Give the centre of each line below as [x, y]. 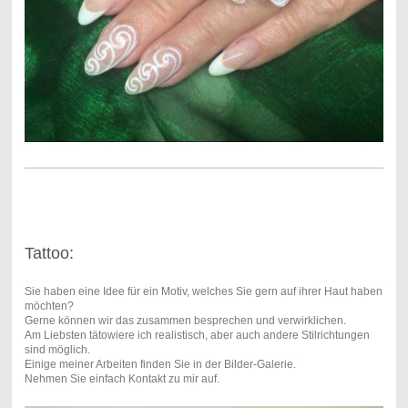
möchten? [49, 306]
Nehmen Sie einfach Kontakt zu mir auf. [122, 379]
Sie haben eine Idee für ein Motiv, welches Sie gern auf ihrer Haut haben [203, 292]
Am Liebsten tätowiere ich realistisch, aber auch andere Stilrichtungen [197, 336]
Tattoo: [49, 254]
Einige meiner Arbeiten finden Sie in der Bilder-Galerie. [160, 365]
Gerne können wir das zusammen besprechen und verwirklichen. [185, 321]
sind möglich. [57, 350]
